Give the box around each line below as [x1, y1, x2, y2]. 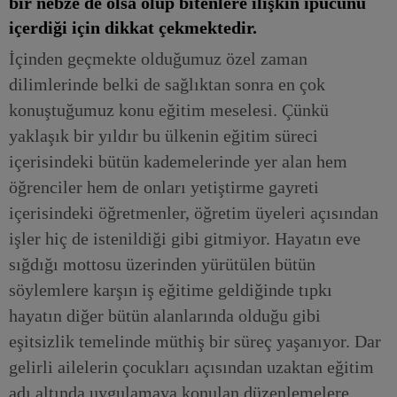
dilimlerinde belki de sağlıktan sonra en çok [9, 74, 325, 94]
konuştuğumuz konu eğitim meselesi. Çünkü [9, 100, 329, 120]
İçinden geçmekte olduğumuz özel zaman [9, 49, 307, 68]
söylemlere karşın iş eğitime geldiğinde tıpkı [9, 280, 332, 300]
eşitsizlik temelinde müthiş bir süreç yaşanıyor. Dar [9, 331, 381, 351]
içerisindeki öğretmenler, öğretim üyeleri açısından [9, 203, 378, 222]
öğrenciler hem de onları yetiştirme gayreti [9, 177, 319, 197]
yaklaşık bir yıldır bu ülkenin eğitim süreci [9, 126, 318, 145]
